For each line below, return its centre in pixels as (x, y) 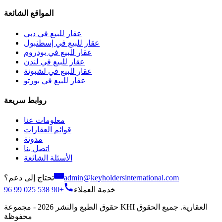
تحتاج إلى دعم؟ (29, 178)
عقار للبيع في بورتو (55, 80)
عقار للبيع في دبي (53, 33)
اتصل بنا (37, 149)
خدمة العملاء (95, 190)
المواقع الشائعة (29, 13)
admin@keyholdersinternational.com (121, 178)
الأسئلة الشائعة (48, 158)
